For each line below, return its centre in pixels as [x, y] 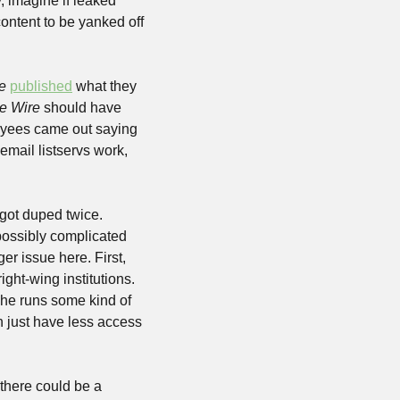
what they [104, 86]
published [41, 86]
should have [81, 108]
